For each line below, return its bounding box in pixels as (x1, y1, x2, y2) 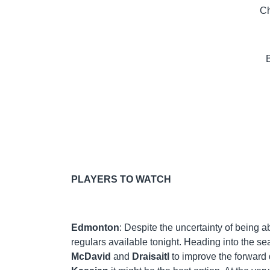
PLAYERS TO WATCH (71, 174, 171, 184)
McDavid (71, 251, 111, 262)
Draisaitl (132, 251, 169, 262)
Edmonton (71, 222, 119, 233)
